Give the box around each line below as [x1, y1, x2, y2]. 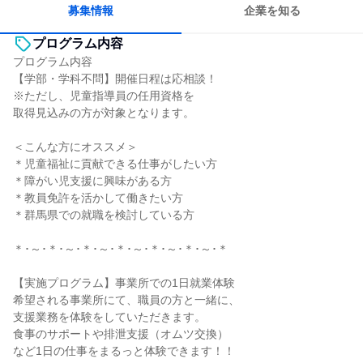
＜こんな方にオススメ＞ [13, 140, 138, 153]
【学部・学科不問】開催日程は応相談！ [13, 72, 217, 85]
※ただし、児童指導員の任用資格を [13, 89, 194, 102]
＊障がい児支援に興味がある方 [13, 174, 172, 187]
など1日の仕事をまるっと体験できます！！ [13, 344, 235, 357]
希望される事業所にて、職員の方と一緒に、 [13, 293, 240, 306]
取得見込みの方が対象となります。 [13, 106, 194, 119]
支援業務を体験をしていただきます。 [13, 310, 206, 323]
